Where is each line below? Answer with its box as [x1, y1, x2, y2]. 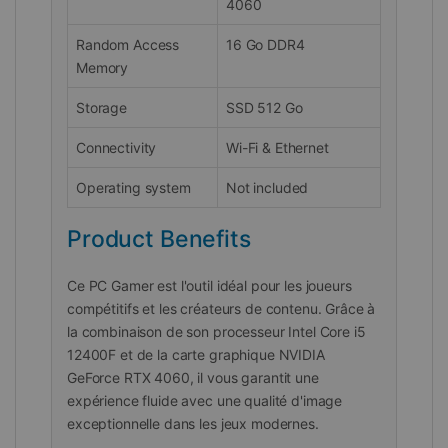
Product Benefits [67, 224, 251, 253]
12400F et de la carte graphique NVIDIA [67, 345, 325, 363]
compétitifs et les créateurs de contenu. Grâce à [67, 299, 376, 317]
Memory [76, 58, 129, 76]
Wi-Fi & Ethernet [226, 138, 329, 156]
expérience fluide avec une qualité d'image [67, 391, 343, 409]
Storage [76, 98, 128, 116]
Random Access [76, 35, 180, 53]
